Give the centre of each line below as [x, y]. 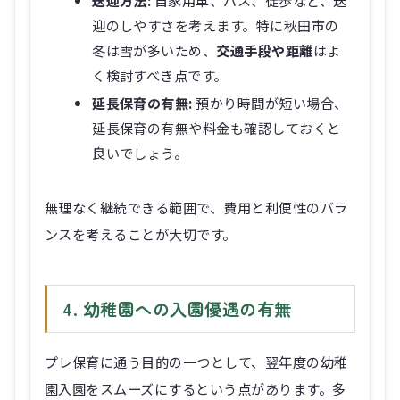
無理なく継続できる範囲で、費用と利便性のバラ [196, 207]
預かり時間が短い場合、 [270, 102]
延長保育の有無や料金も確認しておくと [217, 127]
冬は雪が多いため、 [154, 50]
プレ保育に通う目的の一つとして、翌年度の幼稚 [196, 362]
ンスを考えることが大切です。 [141, 233]
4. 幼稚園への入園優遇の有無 [177, 308]
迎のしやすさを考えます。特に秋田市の [216, 25]
